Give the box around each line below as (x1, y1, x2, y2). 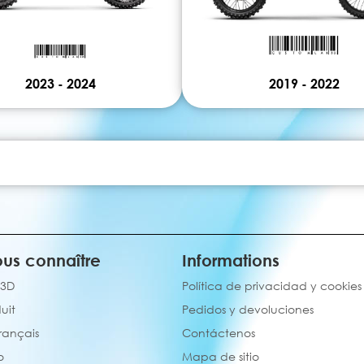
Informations (182, 250, 279, 270)
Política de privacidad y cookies (182, 279, 362, 292)
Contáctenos (182, 326, 255, 340)
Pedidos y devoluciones (182, 302, 314, 316)
